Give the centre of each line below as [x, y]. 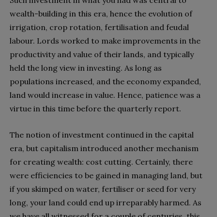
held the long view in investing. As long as [86, 68]
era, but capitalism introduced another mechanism [104, 148]
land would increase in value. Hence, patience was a [105, 95]
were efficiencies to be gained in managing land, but [106, 176]
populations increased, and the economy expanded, [105, 82]
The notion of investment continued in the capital [102, 135]
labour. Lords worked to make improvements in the [105, 41]
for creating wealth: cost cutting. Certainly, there [101, 162]
